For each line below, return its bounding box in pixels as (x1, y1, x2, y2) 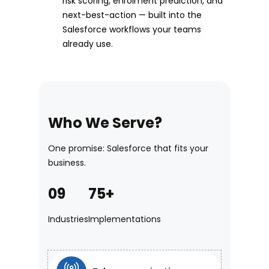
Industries (48, 213, 88, 226)
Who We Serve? (48, 113, 162, 133)
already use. (62, 38, 113, 50)
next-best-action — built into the (62, 9, 202, 22)
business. (48, 157, 86, 169)
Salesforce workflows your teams (62, 23, 201, 36)
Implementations (88, 213, 161, 226)
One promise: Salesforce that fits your (48, 142, 208, 155)
